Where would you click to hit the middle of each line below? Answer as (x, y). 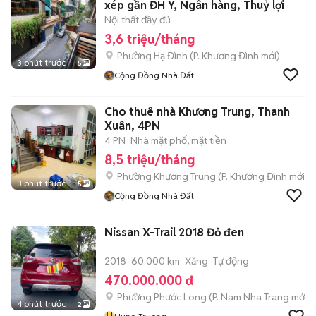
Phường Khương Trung (166, 176)
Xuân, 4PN (132, 126)
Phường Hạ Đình (152, 56)
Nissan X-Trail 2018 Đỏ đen (175, 232)
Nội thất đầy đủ (138, 20)
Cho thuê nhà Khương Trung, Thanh (197, 112)
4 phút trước (41, 304)
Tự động (231, 261)
